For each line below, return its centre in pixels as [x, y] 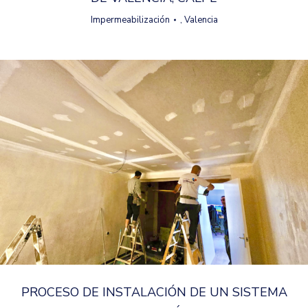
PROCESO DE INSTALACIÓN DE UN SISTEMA [154, 293]
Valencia [201, 20]
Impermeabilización [130, 20]
